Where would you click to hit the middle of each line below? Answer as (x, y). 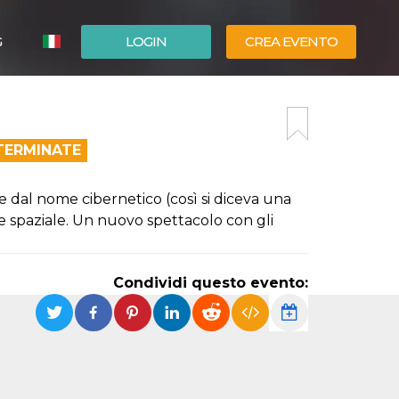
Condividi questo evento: (211, 283)
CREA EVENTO (291, 41)
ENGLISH (95, 124)
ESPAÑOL (97, 97)
